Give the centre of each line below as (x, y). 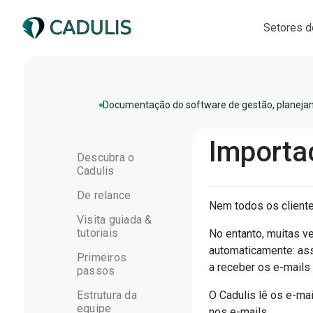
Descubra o (105, 158)
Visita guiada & (114, 220)
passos (96, 271)
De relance (104, 195)
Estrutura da (107, 295)
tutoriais (97, 233)
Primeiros (102, 257)
